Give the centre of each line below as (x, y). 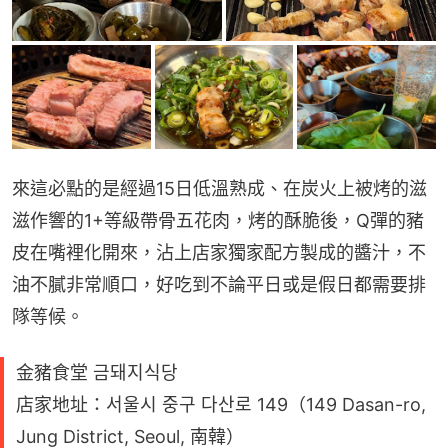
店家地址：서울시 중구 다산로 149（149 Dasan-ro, (221, 404)
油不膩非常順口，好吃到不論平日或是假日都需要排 (219, 284)
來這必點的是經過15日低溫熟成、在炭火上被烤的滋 (219, 188)
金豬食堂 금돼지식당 (97, 372)
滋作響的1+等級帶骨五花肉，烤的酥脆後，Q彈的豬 (218, 220)
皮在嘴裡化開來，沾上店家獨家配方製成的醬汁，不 (219, 252)
